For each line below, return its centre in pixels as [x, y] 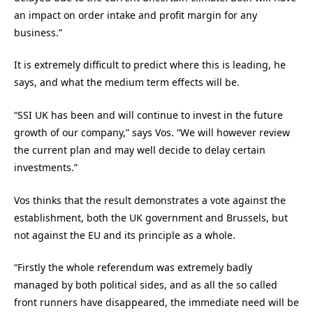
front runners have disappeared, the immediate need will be [156, 303]
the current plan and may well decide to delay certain [140, 150]
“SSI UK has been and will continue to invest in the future [148, 115]
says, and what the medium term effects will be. [127, 82]
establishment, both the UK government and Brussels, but [151, 217]
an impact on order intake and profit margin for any [136, 15]
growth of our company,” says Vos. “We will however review [152, 132]
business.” [38, 32]
